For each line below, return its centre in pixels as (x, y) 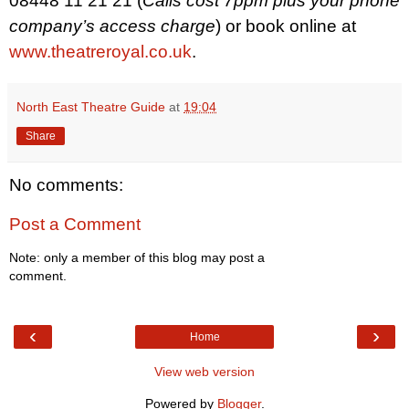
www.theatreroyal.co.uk (100, 51)
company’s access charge (112, 26)
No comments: (66, 184)
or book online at (291, 26)
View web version (204, 372)
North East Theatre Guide (91, 106)
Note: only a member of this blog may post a (137, 257)
